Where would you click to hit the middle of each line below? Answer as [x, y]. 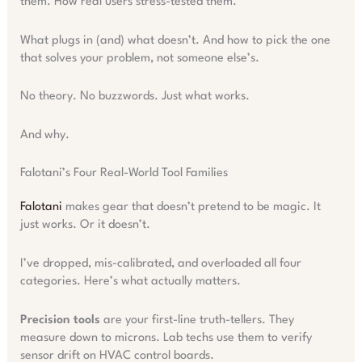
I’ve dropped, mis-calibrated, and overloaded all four [160, 264]
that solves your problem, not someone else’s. [139, 58]
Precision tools [60, 320]
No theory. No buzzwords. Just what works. [135, 97]
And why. [44, 135]
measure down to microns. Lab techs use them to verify [166, 338]
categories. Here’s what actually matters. [130, 282]
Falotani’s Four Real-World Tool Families [124, 174]
